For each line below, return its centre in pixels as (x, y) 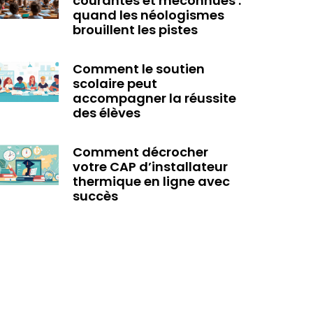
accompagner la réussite (154, 98)
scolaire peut (115, 83)
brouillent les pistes (135, 29)
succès (95, 196)
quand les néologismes (148, 15)
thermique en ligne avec (151, 181)
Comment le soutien (138, 68)
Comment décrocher (140, 152)
